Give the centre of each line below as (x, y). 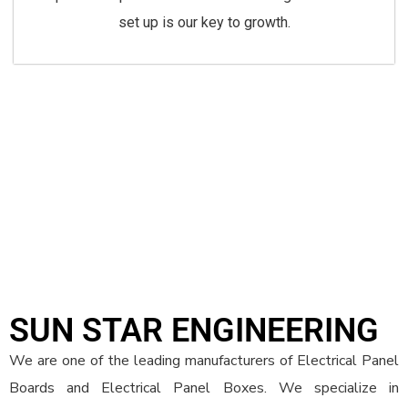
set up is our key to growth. (204, 23)
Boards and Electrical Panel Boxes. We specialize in (204, 388)
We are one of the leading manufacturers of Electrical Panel (204, 361)
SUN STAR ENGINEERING (194, 331)
